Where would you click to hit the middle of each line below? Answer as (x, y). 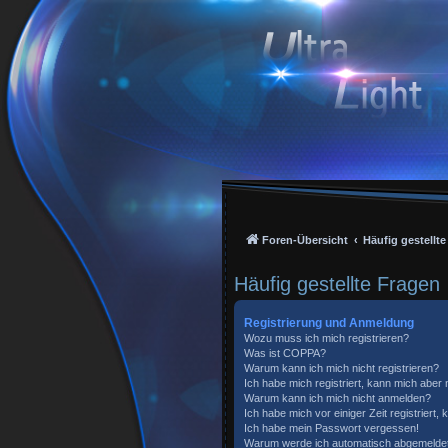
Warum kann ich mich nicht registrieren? (341, 368)
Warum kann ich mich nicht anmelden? (337, 398)
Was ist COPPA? (285, 353)
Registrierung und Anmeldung (329, 323)
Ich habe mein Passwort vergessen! (331, 428)
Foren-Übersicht (305, 240)
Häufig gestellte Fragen (337, 284)
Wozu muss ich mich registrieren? (326, 338)
